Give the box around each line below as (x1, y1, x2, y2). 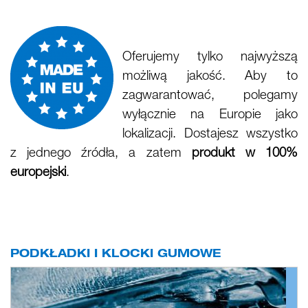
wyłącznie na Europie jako (122, 109, 298, 122)
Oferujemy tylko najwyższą (122, 51, 298, 64)
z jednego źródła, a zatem (10, 147, 192, 160)
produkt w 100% (191, 147, 298, 160)
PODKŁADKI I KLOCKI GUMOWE (10, 250, 221, 261)
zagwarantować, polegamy (122, 89, 298, 102)
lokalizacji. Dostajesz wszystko (122, 128, 298, 141)
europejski (10, 166, 66, 179)
